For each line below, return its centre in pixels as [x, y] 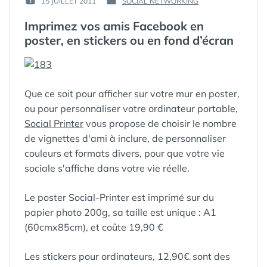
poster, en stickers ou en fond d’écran [129, 40]
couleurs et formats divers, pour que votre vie [125, 153]
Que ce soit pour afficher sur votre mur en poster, [132, 94]
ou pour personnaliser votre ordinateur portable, [131, 108]
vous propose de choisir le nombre [160, 123]
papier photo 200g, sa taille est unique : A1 [120, 212]
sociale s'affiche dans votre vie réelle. [107, 168]
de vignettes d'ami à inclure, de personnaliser [125, 138]
